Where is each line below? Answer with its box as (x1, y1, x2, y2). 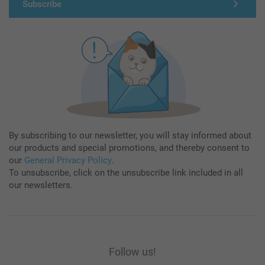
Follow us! (109, 245, 156, 258)
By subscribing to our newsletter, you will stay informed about (9, 130, 251, 141)
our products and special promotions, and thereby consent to (9, 143, 250, 154)
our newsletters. (9, 180, 73, 191)
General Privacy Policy (24, 155, 112, 166)
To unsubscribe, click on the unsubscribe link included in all (9, 167, 243, 179)
